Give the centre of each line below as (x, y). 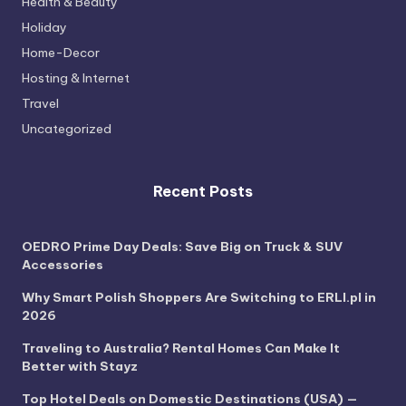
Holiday (44, 27)
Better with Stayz (80, 366)
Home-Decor (61, 52)
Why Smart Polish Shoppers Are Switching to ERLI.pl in (199, 297)
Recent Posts (203, 191)
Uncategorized (67, 128)
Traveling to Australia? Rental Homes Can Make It (181, 348)
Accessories (63, 264)
